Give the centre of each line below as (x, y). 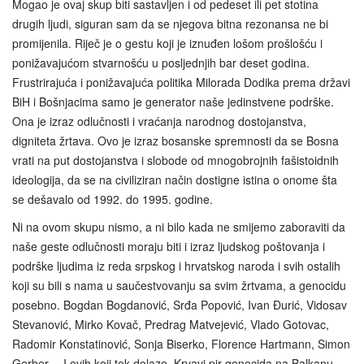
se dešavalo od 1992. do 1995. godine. (113, 199)
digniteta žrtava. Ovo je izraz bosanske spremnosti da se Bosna (175, 140)
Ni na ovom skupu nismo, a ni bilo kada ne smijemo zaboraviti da (179, 226)
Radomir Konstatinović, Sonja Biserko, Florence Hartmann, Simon (181, 343)
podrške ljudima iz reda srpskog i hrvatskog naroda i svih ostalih (176, 265)
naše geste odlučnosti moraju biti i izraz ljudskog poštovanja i (169, 246)
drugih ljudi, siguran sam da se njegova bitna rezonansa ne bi (170, 23)
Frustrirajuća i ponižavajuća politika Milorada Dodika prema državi (181, 82)
